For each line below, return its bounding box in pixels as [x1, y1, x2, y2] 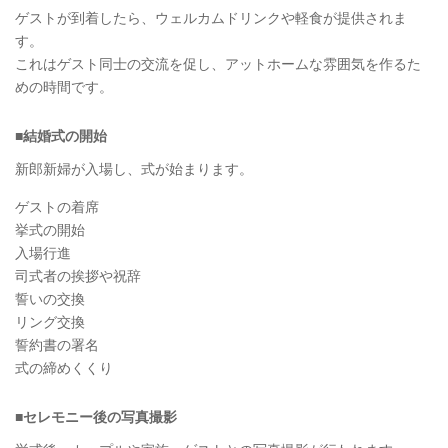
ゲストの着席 [15, 198, 99, 215]
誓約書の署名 [15, 336, 99, 353]
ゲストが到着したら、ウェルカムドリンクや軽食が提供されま [15, 9, 407, 26]
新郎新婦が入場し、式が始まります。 [15, 160, 253, 177]
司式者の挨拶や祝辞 [15, 267, 141, 284]
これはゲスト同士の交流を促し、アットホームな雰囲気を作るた [15, 55, 421, 72]
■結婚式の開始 [15, 127, 107, 144]
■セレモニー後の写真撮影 [15, 408, 177, 425]
